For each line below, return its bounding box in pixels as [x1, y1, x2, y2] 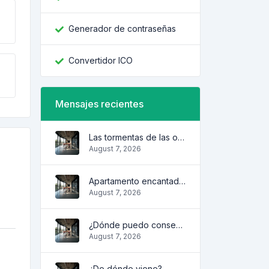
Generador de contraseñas [68, 23, 176, 34]
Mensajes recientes [55, 97, 144, 110]
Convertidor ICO [68, 55, 133, 65]
